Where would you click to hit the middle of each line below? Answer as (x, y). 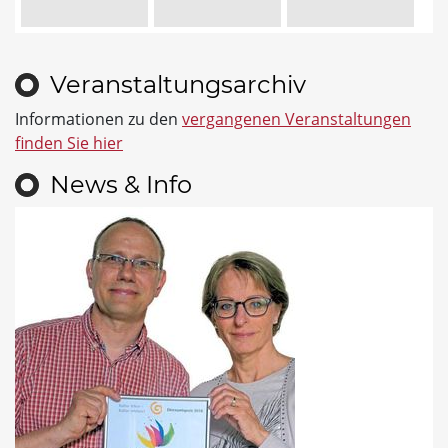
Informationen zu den (98, 118)
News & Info (121, 184)
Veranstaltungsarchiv (178, 84)
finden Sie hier (69, 142)
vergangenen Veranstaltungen (296, 118)
